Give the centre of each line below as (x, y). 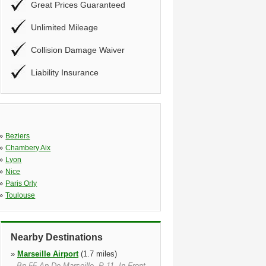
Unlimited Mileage (64, 27)
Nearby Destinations (57, 237)
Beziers (18, 136)
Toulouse (20, 195)
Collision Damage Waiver (78, 50)
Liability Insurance (65, 72)
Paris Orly (21, 183)
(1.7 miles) (98, 254)
